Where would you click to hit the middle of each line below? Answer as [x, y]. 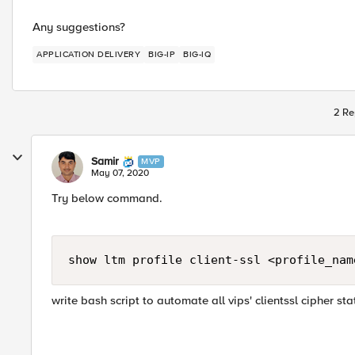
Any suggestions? [79, 27]
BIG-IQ [197, 54]
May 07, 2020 [120, 173]
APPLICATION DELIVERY [88, 54]
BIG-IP [162, 54]
